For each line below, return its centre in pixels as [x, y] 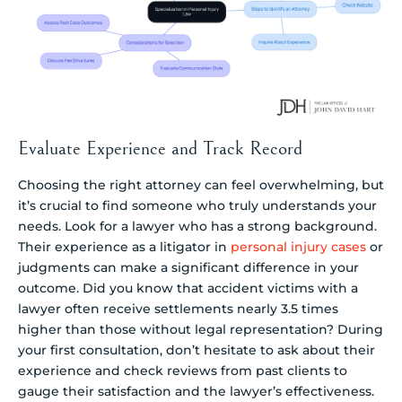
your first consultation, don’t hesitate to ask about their [197, 350]
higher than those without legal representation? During [201, 330]
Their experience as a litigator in [124, 247]
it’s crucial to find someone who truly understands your [197, 206]
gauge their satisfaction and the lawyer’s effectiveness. [196, 392]
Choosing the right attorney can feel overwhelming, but [201, 185]
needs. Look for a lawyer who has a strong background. [197, 227]
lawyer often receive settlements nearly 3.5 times [178, 309]
